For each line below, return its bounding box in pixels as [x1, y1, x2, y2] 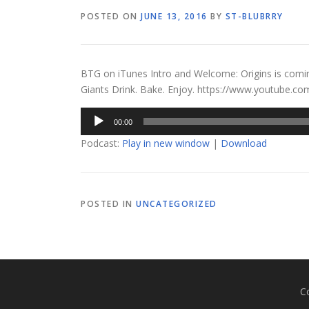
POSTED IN [81, 198, 136, 210]
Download [221, 137, 267, 150]
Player [80, 124, 108, 138]
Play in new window [122, 137, 210, 150]
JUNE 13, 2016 [141, 10, 208, 23]
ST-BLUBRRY [225, 10, 283, 23]
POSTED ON [81, 10, 141, 23]
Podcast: [81, 137, 122, 150]
